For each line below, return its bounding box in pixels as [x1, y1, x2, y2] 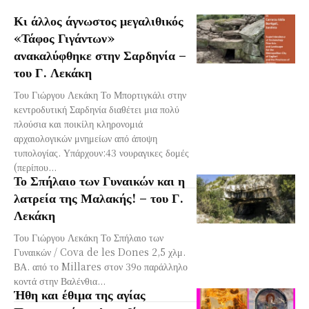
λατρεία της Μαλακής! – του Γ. [14, 188, 183, 206]
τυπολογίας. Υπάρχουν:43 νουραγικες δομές [14, 145, 189, 159]
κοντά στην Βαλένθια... [14, 273, 106, 288]
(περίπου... [14, 159, 57, 174]
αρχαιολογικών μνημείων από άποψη [14, 130, 157, 145]
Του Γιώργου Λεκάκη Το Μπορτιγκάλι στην [14, 87, 186, 101]
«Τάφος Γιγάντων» [14, 28, 114, 46]
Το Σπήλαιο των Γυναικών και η [14, 170, 185, 189]
